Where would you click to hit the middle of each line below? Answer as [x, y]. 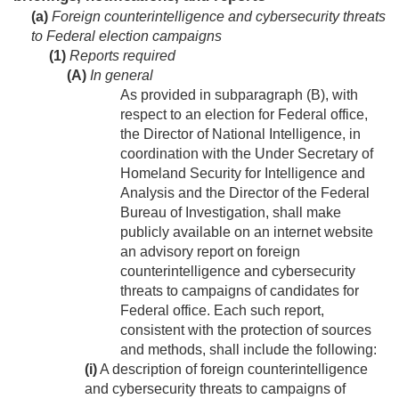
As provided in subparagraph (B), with [239, 95]
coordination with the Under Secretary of [247, 154]
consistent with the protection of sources [246, 330]
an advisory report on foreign [210, 252]
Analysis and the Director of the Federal [245, 193]
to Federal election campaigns [126, 37]
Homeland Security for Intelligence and [243, 174]
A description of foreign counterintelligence [232, 370]
